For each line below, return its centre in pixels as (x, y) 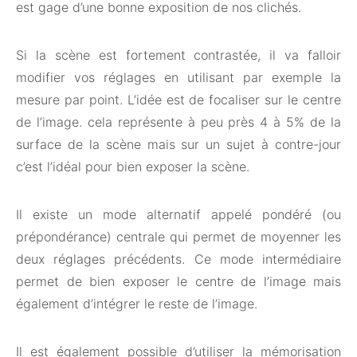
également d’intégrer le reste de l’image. (137, 303)
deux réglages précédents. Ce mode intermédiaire (178, 259)
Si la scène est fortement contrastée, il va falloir (178, 55)
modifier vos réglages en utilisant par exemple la (178, 77)
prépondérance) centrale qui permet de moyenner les (178, 236)
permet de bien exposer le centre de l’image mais (178, 281)
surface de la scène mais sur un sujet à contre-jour (178, 144)
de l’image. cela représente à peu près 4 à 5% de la (178, 122)
